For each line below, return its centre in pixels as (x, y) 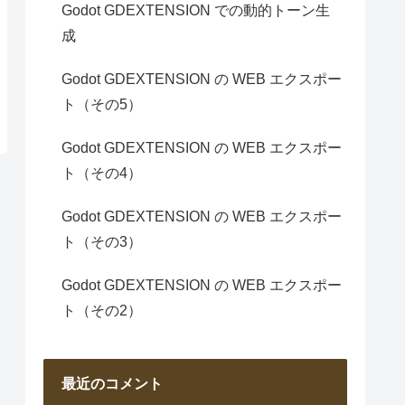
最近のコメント (112, 383)
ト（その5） (102, 104)
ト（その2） (102, 310)
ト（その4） (102, 173)
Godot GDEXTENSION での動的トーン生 (196, 10)
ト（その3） (102, 241)
